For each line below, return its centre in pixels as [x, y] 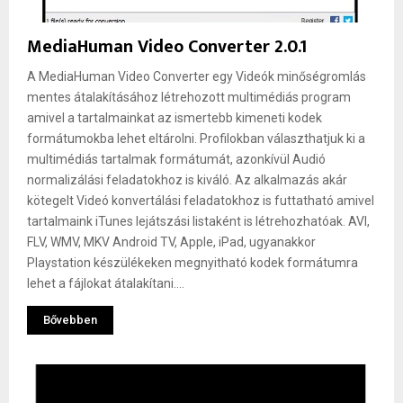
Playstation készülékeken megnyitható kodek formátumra [193, 262]
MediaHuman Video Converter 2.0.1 [167, 46]
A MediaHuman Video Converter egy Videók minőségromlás [197, 76]
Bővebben [70, 319]
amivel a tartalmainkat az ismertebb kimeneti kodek [175, 117]
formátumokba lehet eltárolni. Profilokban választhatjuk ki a [196, 138]
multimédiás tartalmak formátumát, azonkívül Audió [176, 159]
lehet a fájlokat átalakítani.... [106, 283]
